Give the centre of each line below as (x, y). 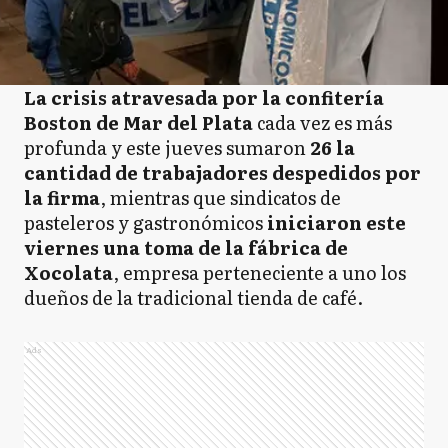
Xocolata (68, 272)
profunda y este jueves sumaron (167, 147)
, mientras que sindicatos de (220, 197)
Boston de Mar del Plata (140, 122)
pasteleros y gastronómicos (143, 222)
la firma (62, 197)
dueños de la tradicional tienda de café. (195, 297)
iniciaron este (334, 222)
